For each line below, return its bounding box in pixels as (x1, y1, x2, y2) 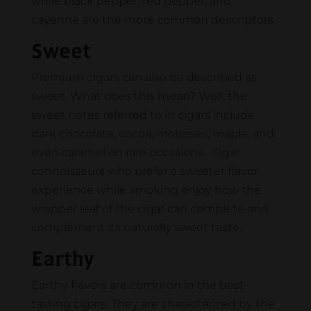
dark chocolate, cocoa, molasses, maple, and (31, 127, 274, 141)
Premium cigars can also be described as (31, 71, 257, 85)
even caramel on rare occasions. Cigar (31, 146, 239, 160)
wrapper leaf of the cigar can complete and (31, 202, 269, 216)
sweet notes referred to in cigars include (31, 108, 255, 122)
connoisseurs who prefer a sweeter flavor (31, 165, 258, 178)
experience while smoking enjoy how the (31, 183, 261, 197)
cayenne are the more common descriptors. (31, 13, 278, 27)
